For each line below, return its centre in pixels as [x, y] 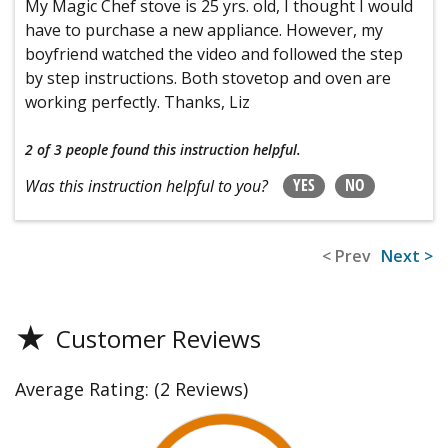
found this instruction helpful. [206, 150]
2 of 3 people [66, 150]
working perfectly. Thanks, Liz [137, 102]
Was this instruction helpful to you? [146, 186]
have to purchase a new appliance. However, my [204, 30]
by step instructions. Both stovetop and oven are [208, 78]
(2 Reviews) [201, 389]
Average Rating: [84, 389]
